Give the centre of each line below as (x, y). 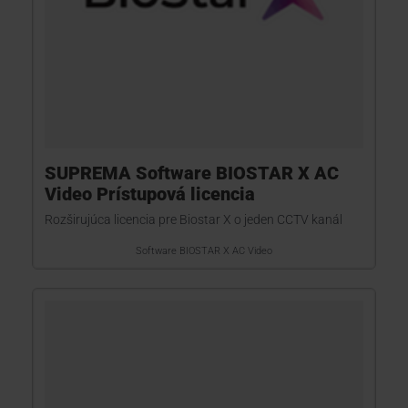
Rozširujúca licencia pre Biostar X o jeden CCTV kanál (194, 219)
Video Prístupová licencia (150, 194)
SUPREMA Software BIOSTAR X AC (192, 173)
